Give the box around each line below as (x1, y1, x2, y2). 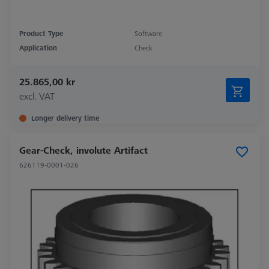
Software (134, 28, 162, 39)
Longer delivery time (31, 113, 99, 124)
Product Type (19, 28, 63, 39)
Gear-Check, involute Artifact (19, 144, 148, 157)
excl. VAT (19, 89, 55, 103)
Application (19, 43, 57, 53)
